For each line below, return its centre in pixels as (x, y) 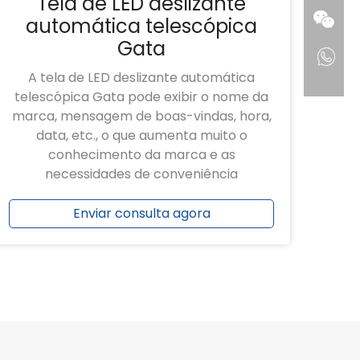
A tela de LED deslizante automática (141, 78)
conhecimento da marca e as (141, 155)
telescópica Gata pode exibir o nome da (141, 97)
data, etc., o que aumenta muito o (141, 136)
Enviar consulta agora (141, 214)
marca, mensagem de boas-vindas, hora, (141, 117)
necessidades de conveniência (141, 174)
